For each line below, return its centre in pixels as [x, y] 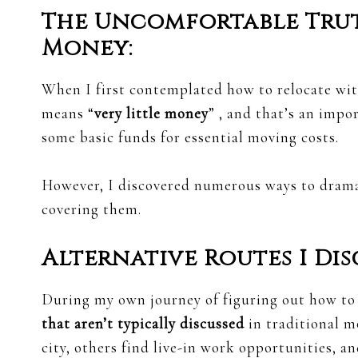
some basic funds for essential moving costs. [190, 137]
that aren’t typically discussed [143, 324]
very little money [151, 113]
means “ [68, 113]
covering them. [91, 209]
